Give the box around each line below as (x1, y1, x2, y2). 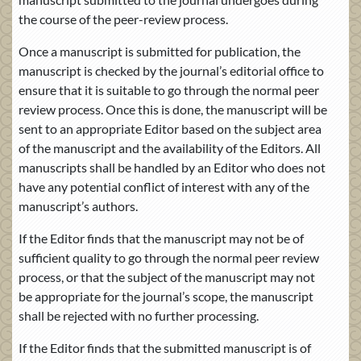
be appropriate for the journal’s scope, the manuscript (19, 288, 313, 304)
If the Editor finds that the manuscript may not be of (19, 230, 304, 246)
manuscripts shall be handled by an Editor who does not (19, 159, 326, 175)
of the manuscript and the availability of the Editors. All (19, 139, 321, 156)
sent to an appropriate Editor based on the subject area (19, 120, 322, 136)
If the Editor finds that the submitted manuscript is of (19, 339, 311, 355)
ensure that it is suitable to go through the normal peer (19, 81, 319, 98)
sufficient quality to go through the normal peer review (19, 249, 319, 265)
